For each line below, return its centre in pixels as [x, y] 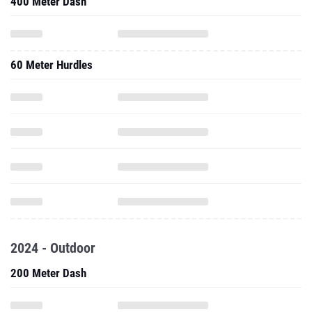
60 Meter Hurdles [52, 65]
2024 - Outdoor [53, 248]
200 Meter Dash [48, 273]
